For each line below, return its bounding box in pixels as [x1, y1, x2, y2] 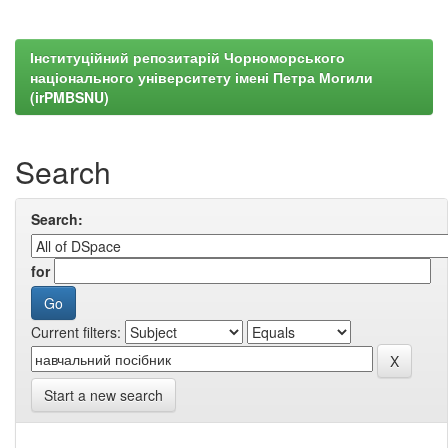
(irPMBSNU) [30, 87, 109, 107]
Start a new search [44, 385, 163, 405]
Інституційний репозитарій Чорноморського [30, 47, 345, 67]
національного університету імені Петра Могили [30, 67, 373, 87]
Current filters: [31, 322, 121, 342]
